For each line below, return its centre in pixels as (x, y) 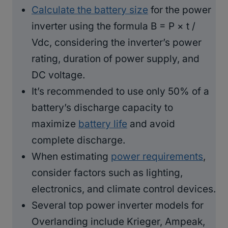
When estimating (71, 156)
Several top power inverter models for (118, 205)
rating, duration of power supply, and (116, 59)
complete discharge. (78, 140)
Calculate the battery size (90, 10)
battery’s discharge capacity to (102, 107)
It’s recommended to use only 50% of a (120, 91)
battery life (103, 124)
